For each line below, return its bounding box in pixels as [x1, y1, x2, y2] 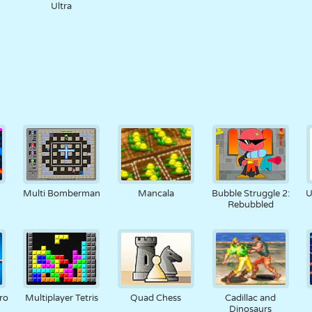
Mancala [137, 188, 174, 199]
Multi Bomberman [22, 188, 100, 199]
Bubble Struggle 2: [211, 188, 290, 199]
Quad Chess [130, 292, 182, 304]
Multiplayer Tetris [24, 292, 98, 304]
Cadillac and [225, 292, 276, 304]
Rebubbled [227, 199, 274, 210]
